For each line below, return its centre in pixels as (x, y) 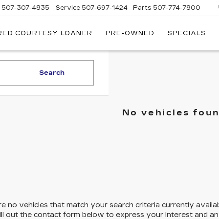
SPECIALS (187, 33)
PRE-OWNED (130, 33)
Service (68, 8)
